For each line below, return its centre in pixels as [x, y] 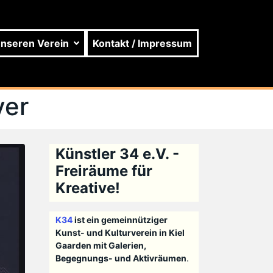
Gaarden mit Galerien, [101, 246]
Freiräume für [104, 171]
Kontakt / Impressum [143, 44]
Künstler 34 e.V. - [117, 154]
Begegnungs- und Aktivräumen [121, 258]
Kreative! [87, 188]
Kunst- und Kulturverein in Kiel [120, 233]
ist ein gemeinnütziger [120, 220]
